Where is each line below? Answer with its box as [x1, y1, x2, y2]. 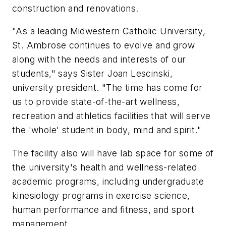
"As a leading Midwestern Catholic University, [12, 26, 205, 37]
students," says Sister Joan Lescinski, [12, 68, 173, 79]
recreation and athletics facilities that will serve [12, 110, 211, 122]
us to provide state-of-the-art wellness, [12, 96, 180, 107]
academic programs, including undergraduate [12, 176, 204, 187]
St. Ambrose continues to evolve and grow [12, 40, 195, 51]
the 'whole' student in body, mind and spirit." [12, 125, 202, 136]
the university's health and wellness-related [12, 161, 197, 173]
